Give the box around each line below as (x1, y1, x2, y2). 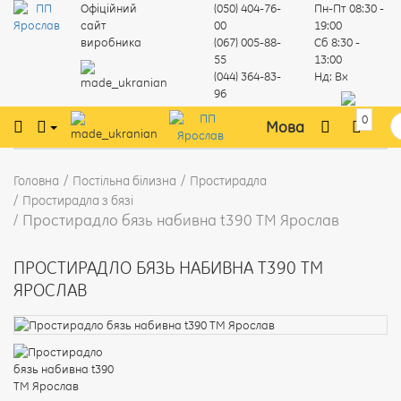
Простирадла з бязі (22, 192, 133, 209)
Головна (13, 173, 59, 189)
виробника (80, 35, 141, 49)
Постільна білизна (73, 173, 176, 189)
